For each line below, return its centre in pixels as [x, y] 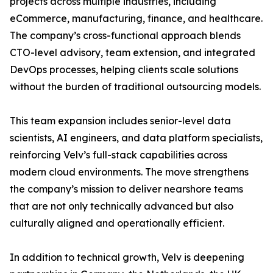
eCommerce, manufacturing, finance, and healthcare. [136, 19]
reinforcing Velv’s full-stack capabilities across [119, 155]
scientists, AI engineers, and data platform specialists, [136, 138]
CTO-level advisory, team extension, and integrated [133, 53]
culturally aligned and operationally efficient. [117, 223]
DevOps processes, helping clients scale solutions [124, 70]
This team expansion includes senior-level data [120, 121]
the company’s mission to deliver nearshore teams [126, 189]
